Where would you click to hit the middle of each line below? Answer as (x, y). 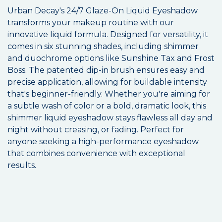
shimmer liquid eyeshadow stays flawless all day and (110, 118)
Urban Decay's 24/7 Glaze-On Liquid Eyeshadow (103, 11)
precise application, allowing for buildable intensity (107, 82)
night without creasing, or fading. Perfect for (96, 130)
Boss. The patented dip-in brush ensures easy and (106, 70)
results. (22, 166)
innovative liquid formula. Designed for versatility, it (108, 35)
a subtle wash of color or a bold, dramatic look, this (107, 106)
